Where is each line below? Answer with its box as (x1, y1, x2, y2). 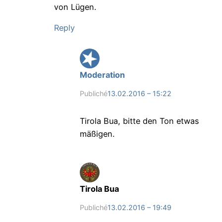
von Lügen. (54, 1, 96, 12)
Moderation (79, 69, 125, 80)
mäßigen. (79, 128, 114, 139)
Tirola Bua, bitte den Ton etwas (79, 115, 199, 126)
